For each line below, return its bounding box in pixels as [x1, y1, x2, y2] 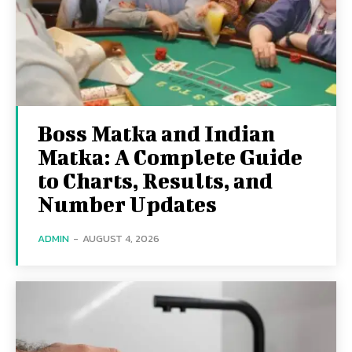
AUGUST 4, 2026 [82, 230, 159, 246]
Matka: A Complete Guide [38, 144, 302, 169]
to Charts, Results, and [38, 167, 273, 192]
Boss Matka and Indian [38, 120, 275, 145]
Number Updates [38, 191, 217, 216]
